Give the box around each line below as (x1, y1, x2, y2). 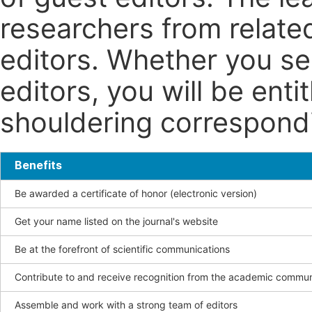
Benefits (15, 159, 62, 173)
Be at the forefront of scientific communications (15, 244, 230, 256)
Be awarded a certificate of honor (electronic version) (15, 188, 257, 200)
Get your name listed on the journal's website (15, 216, 218, 228)
